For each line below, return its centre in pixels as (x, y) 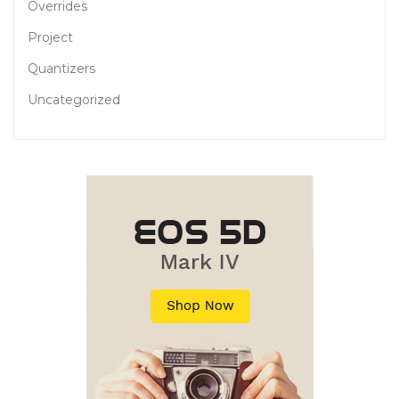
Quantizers (61, 69)
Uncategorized (74, 100)
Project (50, 37)
